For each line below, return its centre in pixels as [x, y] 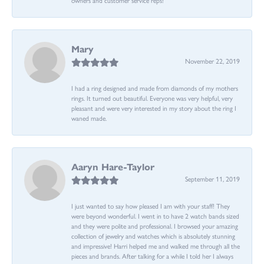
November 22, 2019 [212, 60]
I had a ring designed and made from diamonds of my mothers [155, 88]
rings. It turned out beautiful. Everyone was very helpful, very [152, 98]
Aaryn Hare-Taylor [113, 166]
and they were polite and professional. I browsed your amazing [155, 225]
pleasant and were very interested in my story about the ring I [154, 108]
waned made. [89, 118]
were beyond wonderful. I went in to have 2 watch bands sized [155, 215]
